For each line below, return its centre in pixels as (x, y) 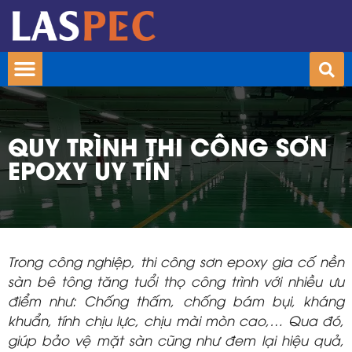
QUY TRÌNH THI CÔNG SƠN (168, 145)
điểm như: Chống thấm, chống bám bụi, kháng (176, 300)
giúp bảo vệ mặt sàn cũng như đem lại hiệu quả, (176, 339)
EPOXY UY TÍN (89, 169)
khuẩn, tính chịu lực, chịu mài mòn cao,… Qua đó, (176, 320)
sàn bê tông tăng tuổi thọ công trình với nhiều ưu (176, 280)
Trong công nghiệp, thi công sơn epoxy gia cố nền (176, 261)
